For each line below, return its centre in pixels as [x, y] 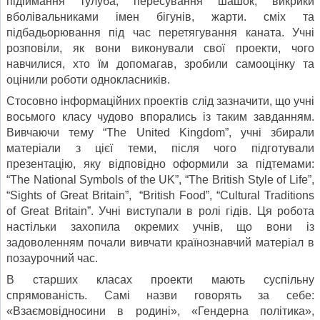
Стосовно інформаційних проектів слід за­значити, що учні [160, 101]
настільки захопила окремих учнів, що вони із [160, 226]
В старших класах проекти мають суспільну [160, 279]
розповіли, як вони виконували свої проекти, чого [160, 48]
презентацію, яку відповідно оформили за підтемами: [160, 164]
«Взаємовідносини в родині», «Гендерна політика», [160, 311]
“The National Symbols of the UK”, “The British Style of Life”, [160, 179]
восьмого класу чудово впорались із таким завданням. [160, 116]
